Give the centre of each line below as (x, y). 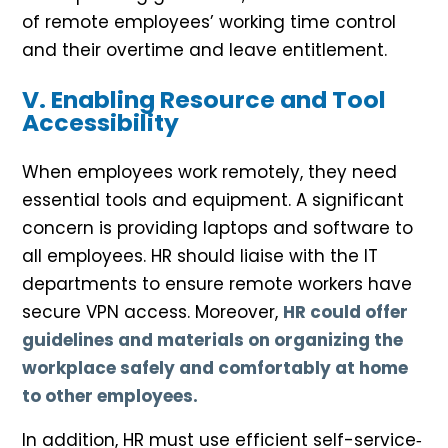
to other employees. (110, 396)
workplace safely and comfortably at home (215, 368)
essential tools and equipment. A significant (213, 200)
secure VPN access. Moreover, (152, 312)
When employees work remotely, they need (209, 172)
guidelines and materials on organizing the (212, 340)
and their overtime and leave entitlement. (204, 50)
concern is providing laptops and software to (217, 228)
